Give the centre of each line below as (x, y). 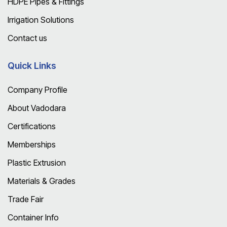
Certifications (32, 126)
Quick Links (32, 65)
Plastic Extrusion (37, 162)
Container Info (33, 217)
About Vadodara (37, 108)
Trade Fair (26, 199)
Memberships (32, 144)
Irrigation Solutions (41, 20)
